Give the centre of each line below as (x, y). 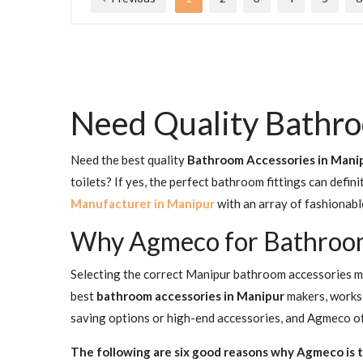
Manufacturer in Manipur (143, 204)
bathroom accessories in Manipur (190, 296)
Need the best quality (129, 160)
